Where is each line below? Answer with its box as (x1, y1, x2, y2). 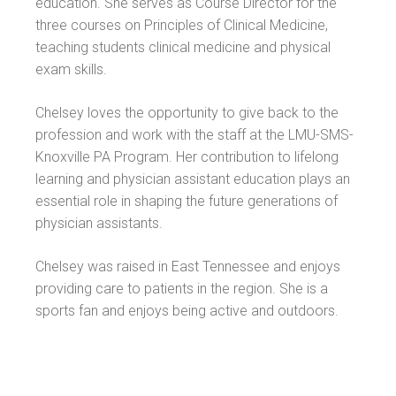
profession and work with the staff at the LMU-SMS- (35, 126, 354, 143)
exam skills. (35, 60, 108, 78)
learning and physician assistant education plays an (35, 170, 351, 187)
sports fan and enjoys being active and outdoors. (35, 301, 339, 319)
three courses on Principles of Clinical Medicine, (35, 16, 329, 34)
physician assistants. (35, 214, 164, 232)
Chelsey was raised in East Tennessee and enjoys (35, 257, 341, 275)
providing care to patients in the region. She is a (35, 279, 329, 297)
